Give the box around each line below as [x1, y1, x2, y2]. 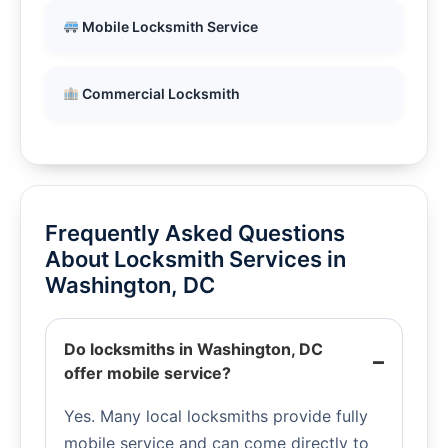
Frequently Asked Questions [45, 220, 345, 247]
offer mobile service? [64, 363, 231, 384]
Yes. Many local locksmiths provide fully [64, 406, 368, 427]
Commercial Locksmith [78, 85, 240, 103]
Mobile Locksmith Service [78, 18, 258, 36]
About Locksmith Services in [45, 246, 346, 273]
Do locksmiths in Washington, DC [64, 339, 323, 360]
